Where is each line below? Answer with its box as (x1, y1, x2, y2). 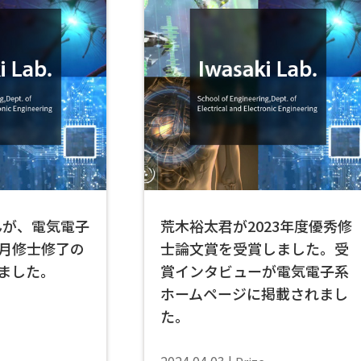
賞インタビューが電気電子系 (160, 260, 349, 281)
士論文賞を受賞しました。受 (160, 238, 349, 259)
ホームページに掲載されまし (160, 283, 348, 304)
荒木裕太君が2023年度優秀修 (160, 215, 352, 236)
